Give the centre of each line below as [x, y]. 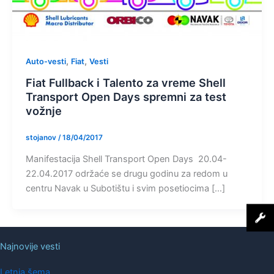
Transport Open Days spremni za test [126, 97]
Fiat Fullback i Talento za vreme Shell [125, 83]
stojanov [42, 137]
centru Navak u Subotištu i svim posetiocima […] [125, 189]
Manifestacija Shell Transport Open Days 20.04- [126, 159]
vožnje [43, 111]
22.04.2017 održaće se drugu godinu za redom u [126, 174]
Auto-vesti [46, 62]
